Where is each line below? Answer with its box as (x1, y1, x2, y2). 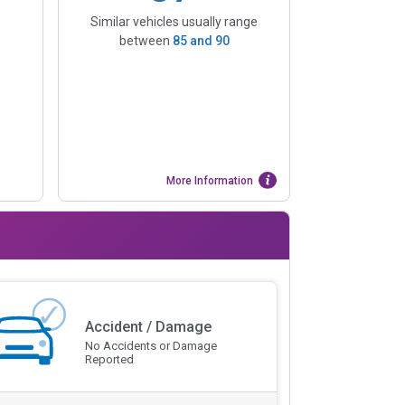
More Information (166, 174, 254, 187)
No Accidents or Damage (84, 339, 217, 353)
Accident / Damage (84, 318, 212, 336)
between (118, 33, 173, 48)
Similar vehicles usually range (90, 14, 258, 29)
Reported (84, 353, 134, 367)
